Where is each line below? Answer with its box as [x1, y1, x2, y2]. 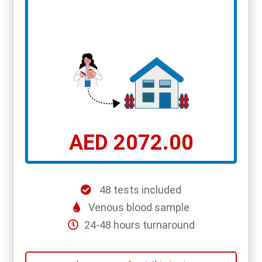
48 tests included [97, 184, 181, 196]
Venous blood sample [88, 201, 189, 214]
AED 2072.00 [68, 130, 194, 156]
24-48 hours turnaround [84, 219, 195, 232]
